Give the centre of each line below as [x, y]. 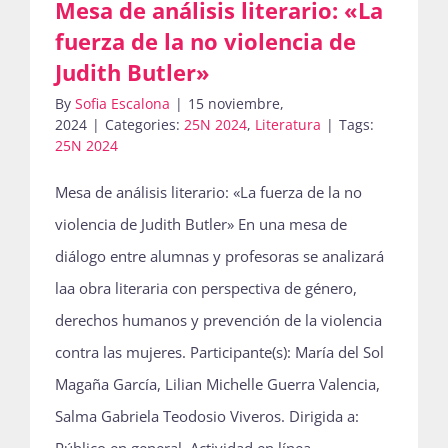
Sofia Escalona [122, 103]
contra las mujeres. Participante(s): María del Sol [219, 352]
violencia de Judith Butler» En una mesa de [201, 224]
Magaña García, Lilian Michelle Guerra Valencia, [217, 384]
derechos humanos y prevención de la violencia [218, 320]
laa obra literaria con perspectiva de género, [206, 288]
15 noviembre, [236, 103]
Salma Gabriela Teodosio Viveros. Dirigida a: [207, 416]
